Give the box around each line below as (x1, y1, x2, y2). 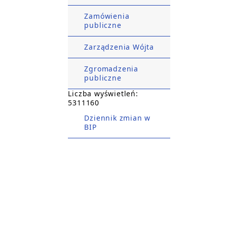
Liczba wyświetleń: (68, 89, 138, 98)
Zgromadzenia (84, 64, 138, 73)
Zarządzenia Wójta (84, 42, 154, 52)
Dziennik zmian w (84, 113, 151, 123)
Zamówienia (84, 11, 130, 21)
